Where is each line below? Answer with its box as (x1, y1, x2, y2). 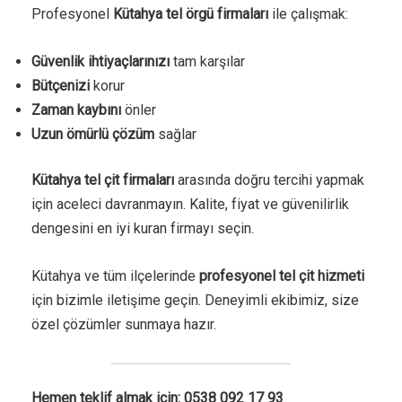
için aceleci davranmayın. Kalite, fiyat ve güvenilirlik (31, 195, 349, 213)
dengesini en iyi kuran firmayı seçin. (31, 219, 254, 237)
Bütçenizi (31, 76, 90, 94)
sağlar (154, 125, 197, 143)
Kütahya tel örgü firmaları (113, 4, 268, 22)
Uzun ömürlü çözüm (31, 125, 154, 143)
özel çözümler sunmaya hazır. (31, 315, 216, 333)
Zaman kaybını (31, 100, 121, 118)
